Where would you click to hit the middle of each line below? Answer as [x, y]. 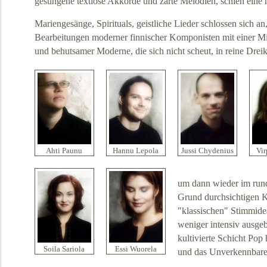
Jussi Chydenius [207, 151]
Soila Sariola [64, 249]
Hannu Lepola [136, 151]
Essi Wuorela [136, 249]
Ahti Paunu [64, 151]
